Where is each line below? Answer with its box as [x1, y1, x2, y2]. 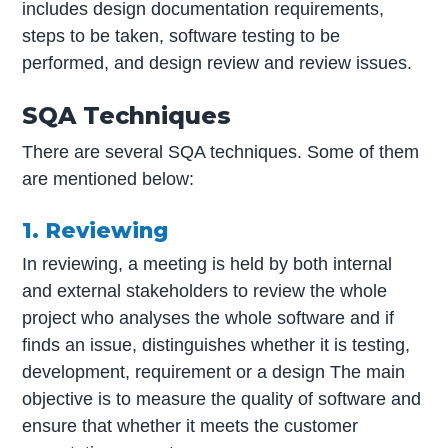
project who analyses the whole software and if [22, 308, 395, 329]
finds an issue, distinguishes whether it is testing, [22, 335, 411, 356]
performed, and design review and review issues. [22, 53, 413, 74]
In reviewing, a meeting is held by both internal [22, 254, 393, 275]
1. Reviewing [22, 217, 169, 244]
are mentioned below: [22, 169, 195, 190]
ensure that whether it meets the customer [22, 416, 359, 437]
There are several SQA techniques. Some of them [22, 142, 420, 163]
